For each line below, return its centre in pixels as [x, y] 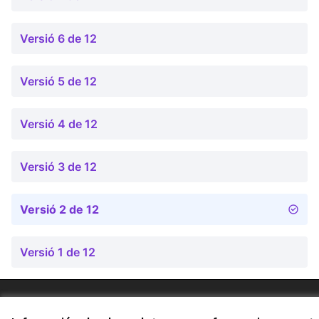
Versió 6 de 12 [58, 38]
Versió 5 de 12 [58, 81]
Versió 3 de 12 [58, 167]
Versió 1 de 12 [58, 252]
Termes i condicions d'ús [68, 303]
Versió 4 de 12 [59, 124]
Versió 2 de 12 [59, 209]
